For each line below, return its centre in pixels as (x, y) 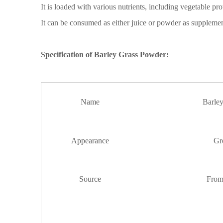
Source (90, 179)
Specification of (67, 55)
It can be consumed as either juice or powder (111, 23)
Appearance (90, 141)
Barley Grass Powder (130, 55)
